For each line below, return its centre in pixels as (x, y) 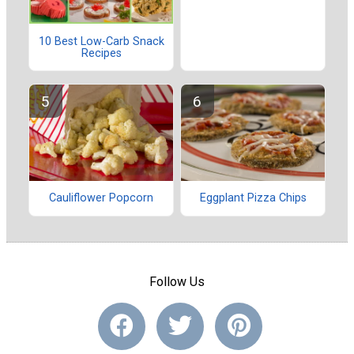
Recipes (101, 53)
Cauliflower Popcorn (101, 198)
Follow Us (177, 281)
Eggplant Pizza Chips (253, 198)
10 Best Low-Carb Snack (101, 41)
